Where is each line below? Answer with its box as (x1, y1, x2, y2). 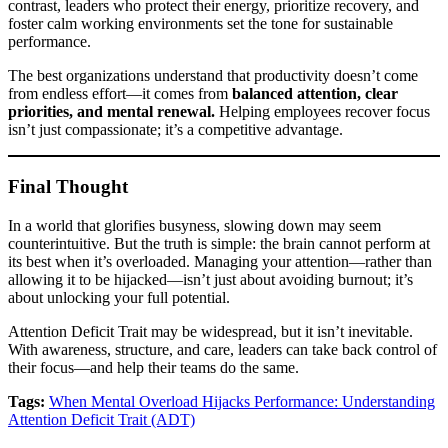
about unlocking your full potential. (8, 288, 230, 306)
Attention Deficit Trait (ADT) (8, 410, 195, 428)
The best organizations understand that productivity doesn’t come (8, 67, 418, 85)
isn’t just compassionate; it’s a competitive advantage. (8, 121, 343, 139)
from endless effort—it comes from (8, 85, 232, 103)
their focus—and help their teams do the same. (8, 358, 299, 376)
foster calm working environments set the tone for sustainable (8, 15, 393, 33)
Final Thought (8, 176, 128, 198)
